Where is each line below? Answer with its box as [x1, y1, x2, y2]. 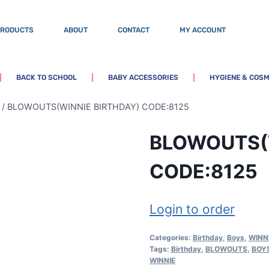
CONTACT [118, 25, 150, 34]
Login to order [149, 201, 235, 217]
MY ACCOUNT [180, 25, 226, 34]
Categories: [149, 233, 193, 243]
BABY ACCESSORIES [107, 73, 178, 82]
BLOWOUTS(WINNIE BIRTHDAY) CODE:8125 [7, 101, 189, 112]
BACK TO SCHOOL [16, 73, 77, 82]
